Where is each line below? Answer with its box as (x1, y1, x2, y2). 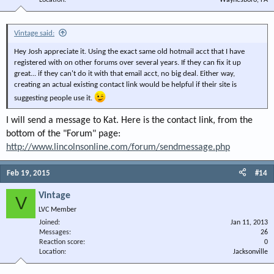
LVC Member (39, 206, 76, 213)
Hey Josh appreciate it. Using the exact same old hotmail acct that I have (14, 48, 245, 56)
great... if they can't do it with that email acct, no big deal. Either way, (14, 70, 235, 78)
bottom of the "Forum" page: (6, 128, 120, 139)
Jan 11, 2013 (231, 218, 268, 226)
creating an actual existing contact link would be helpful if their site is (14, 81, 237, 89)
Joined (39, 218, 58, 226)
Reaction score (39, 238, 83, 246)
